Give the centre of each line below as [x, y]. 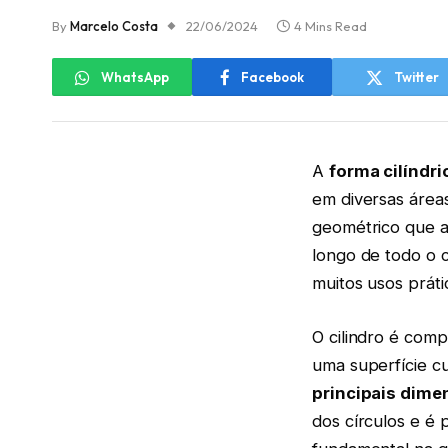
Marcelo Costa [114, 26]
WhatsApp [135, 76]
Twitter [416, 76]
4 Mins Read [330, 26]
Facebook [272, 76]
